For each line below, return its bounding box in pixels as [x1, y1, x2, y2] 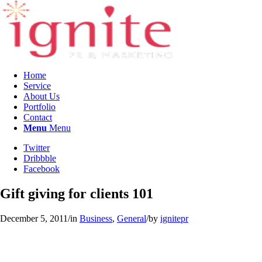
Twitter [23, 143, 50, 153]
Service [23, 81, 51, 91]
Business [80, 213, 112, 223]
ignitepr [160, 213, 188, 223]
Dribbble [23, 153, 56, 163]
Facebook [23, 164, 60, 174]
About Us [23, 91, 60, 101]
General [117, 213, 146, 223]
